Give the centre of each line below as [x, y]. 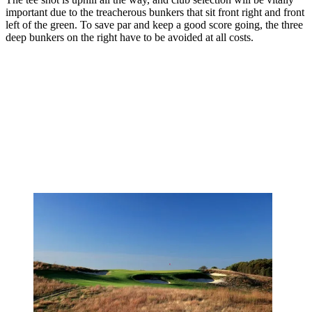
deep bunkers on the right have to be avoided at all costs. [130, 38]
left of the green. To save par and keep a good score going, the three [154, 25]
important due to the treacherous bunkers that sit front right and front [155, 13]
